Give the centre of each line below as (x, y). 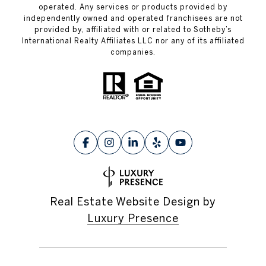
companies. (133, 52)
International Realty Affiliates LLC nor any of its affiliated (133, 41)
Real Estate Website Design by (133, 201)
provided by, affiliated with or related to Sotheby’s (133, 30)
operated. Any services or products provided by (133, 7)
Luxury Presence (133, 218)
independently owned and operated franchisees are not (133, 18)
